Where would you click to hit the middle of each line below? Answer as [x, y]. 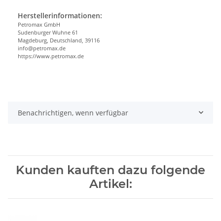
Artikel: [110, 184]
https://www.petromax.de [51, 56]
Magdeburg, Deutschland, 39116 [59, 40]
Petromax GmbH [39, 24]
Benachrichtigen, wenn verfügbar [73, 112]
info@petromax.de [42, 48]
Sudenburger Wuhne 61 [48, 32]
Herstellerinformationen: [60, 15]
